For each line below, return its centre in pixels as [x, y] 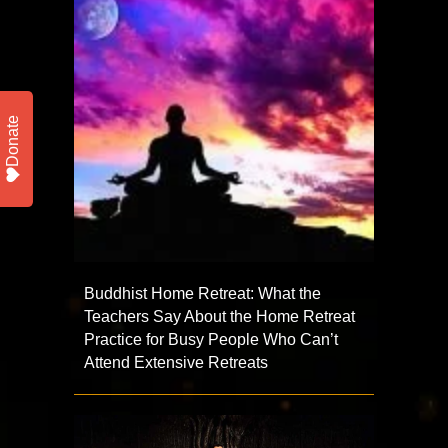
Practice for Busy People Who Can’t [211, 340]
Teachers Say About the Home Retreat [219, 317]
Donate [12, 141]
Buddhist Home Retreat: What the [202, 294]
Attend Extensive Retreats [176, 363]
